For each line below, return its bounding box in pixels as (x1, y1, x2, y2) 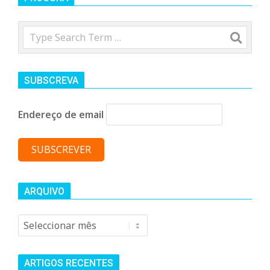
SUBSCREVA (24, 75, 78, 87)
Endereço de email (18, 108, 104, 122)
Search (22, 25, 54, 39)
